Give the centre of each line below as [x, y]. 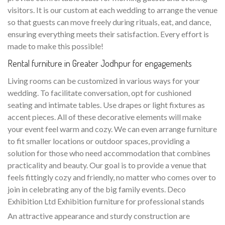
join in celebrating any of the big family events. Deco [97, 189]
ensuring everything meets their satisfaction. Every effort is [108, 34]
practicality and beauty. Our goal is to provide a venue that [107, 165]
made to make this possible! [55, 46]
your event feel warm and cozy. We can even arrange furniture [112, 129]
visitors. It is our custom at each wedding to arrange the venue [113, 10]
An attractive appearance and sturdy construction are [99, 215]
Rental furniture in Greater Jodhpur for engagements [100, 63]
